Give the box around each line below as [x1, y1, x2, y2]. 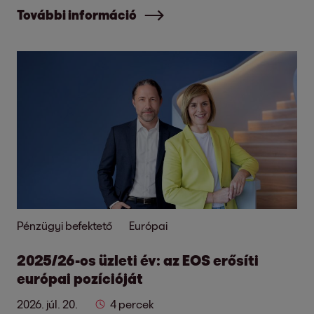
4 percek [110, 297, 154, 310]
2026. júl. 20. [17, 297, 78, 310]
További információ [17, 7, 137, 22]
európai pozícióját [17, 270, 143, 287]
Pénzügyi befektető [17, 219, 112, 232]
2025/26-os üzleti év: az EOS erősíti [17, 252, 259, 268]
